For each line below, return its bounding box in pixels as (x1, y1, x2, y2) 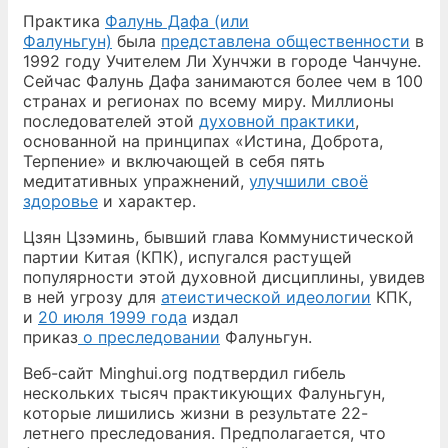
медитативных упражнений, (23, 171, 249, 191)
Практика (23, 11, 105, 31)
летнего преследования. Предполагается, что (23, 423, 386, 443)
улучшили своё (249, 171, 368, 191)
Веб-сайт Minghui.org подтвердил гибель (23, 363, 346, 383)
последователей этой (23, 111, 199, 131)
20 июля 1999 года (38, 307, 187, 327)
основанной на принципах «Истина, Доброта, (23, 131, 383, 151)
